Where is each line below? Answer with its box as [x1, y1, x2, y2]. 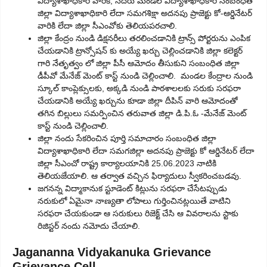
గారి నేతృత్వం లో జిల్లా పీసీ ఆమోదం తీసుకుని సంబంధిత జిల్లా [38, 58, 240, 69]
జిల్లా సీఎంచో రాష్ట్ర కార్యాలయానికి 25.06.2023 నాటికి [38, 159, 216, 169]
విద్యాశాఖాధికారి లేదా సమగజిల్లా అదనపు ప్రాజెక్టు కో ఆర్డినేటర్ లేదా [38, 146, 254, 156]
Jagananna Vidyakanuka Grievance [13, 246, 211, 259]
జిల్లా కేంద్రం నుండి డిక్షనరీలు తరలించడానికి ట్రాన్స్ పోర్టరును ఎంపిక [38, 33, 250, 44]
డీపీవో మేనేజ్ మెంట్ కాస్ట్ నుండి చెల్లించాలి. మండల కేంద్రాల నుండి [38, 71, 253, 81]
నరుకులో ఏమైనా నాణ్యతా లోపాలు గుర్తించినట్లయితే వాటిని [38, 196, 231, 206]
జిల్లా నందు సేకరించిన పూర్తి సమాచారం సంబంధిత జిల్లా [38, 133, 216, 144]
